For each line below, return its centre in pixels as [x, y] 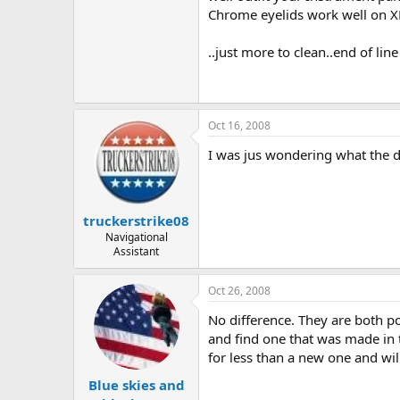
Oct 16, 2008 [239, 126]
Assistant [136, 251]
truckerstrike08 [136, 220]
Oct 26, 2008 [239, 290]
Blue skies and [136, 385]
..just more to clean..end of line [303, 52]
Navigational [136, 237]
